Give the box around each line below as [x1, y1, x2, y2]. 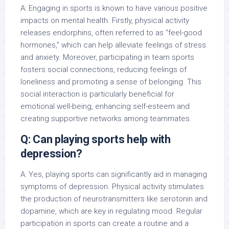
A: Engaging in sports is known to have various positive [20, 3, 208, 13]
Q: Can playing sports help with [20, 132, 171, 146]
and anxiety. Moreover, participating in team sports [20, 52, 194, 62]
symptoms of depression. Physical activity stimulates [20, 181, 204, 191]
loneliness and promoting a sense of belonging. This [20, 77, 201, 86]
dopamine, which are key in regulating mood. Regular [20, 206, 202, 216]
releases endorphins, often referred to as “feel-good [20, 28, 202, 37]
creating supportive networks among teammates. [20, 113, 192, 123]
